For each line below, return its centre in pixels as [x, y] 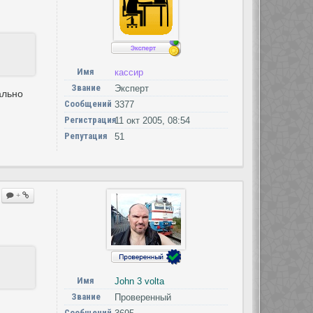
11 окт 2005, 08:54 [152, 121]
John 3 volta [139, 282]
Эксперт [131, 89]
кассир [129, 73]
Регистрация [90, 120]
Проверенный [143, 298]
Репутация [86, 136]
